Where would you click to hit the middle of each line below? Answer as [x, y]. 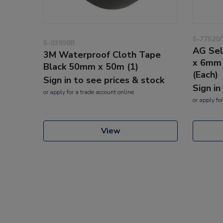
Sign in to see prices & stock [104, 80]
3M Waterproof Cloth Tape [102, 55]
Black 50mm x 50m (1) [91, 66]
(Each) [205, 74]
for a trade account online [100, 92]
